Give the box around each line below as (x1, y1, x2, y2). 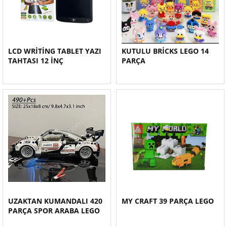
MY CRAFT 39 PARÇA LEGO (122, 196, 214, 206)
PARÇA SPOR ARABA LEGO (8, 206, 100, 215)
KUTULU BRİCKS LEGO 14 (122, 46, 209, 56)
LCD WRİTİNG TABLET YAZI (8, 46, 101, 56)
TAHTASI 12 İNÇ (8, 56, 63, 65)
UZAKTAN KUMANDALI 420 (8, 196, 102, 206)
